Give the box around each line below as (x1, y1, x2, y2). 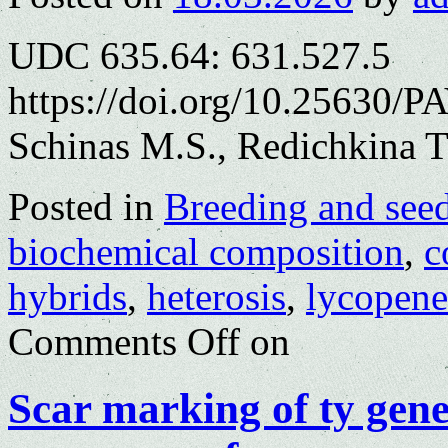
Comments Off (8, 320, 240, 364)
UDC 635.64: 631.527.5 (8, 34, 391, 78)
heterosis (147, 275, 286, 319)
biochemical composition (8, 230, 404, 274)
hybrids (8, 275, 127, 319)
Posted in (8, 185, 154, 229)
